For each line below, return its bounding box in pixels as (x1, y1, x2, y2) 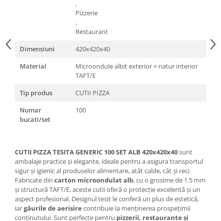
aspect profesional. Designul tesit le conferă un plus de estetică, (15, 194, 199, 204)
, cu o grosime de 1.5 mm (133, 176, 206, 185)
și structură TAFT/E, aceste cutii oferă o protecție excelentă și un (15, 185, 200, 194)
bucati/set (20, 115, 50, 124)
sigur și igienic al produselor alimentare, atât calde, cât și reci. (15, 166, 191, 176)
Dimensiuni (20, 44, 55, 54)
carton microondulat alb (54, 176, 133, 185)
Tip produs (20, 88, 52, 98)
